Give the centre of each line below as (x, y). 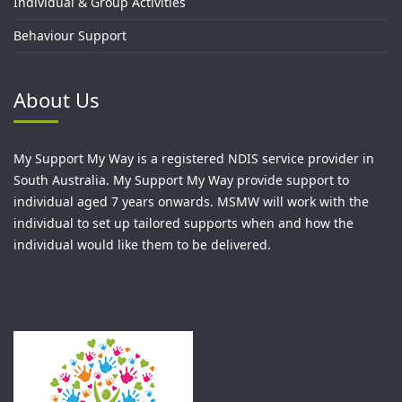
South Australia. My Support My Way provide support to (181, 179)
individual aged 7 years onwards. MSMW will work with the (191, 201)
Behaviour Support (70, 35)
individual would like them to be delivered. (142, 244)
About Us (57, 99)
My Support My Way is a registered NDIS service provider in (194, 158)
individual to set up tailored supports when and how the (184, 223)
